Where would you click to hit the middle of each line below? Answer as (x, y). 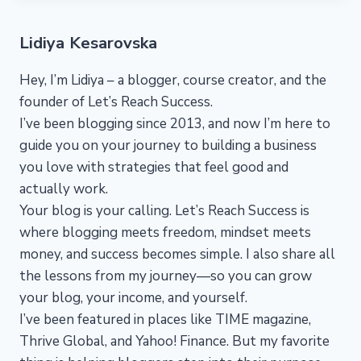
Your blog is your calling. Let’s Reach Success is (164, 210)
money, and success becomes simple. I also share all (177, 254)
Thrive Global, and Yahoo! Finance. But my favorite (174, 341)
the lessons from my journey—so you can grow (166, 276)
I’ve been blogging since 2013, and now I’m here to (175, 123)
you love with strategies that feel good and (154, 167)
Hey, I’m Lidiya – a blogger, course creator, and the (173, 80)
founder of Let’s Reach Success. (116, 102)
